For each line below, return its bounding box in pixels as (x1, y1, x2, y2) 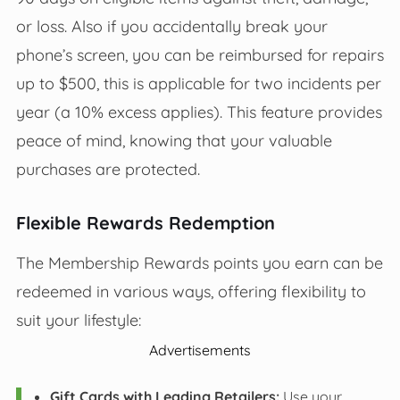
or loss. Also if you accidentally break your (15, 15, 328, 36)
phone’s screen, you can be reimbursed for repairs (15, 44, 384, 64)
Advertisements (149, 340, 251, 359)
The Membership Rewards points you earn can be (15, 252, 383, 272)
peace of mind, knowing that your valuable (15, 129, 332, 150)
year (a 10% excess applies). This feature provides (15, 101, 382, 121)
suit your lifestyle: (15, 309, 141, 329)
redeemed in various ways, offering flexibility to (15, 280, 366, 301)
